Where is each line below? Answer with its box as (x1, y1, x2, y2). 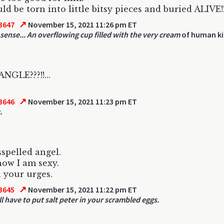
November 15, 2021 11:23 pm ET (26, 96, 137, 106)
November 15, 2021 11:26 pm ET (26, 19, 137, 29)
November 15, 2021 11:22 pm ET (26, 184, 137, 194)
